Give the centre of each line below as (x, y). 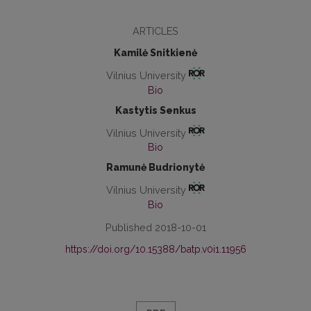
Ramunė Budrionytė (155, 168)
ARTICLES (155, 31)
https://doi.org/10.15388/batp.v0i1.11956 (155, 250)
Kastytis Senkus (155, 110)
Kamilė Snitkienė (155, 53)
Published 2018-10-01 (155, 228)
